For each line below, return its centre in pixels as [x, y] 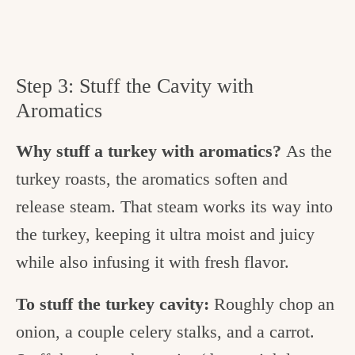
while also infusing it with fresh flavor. [155, 261]
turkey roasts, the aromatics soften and [152, 178]
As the [309, 151]
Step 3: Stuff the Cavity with [135, 86]
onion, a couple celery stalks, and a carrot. [165, 332]
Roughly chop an [274, 304]
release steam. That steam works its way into [174, 206]
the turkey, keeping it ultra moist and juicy [165, 234]
